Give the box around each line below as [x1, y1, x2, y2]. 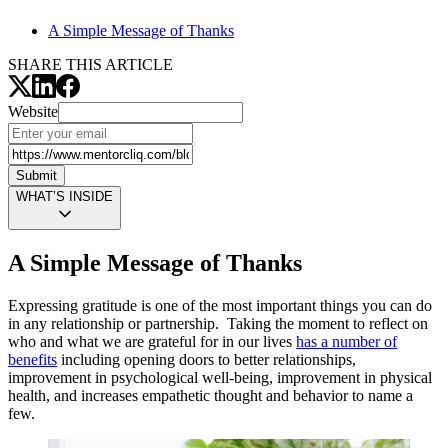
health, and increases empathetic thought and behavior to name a [8, 387, 413, 405]
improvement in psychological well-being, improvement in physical [8, 369, 432, 387]
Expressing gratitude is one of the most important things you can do [8, 297, 432, 315]
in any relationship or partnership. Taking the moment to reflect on [8, 315, 428, 333]
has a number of [296, 333, 397, 351]
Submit [16, 168, 57, 184]
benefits [8, 351, 57, 369]
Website [8, 103, 58, 121]
